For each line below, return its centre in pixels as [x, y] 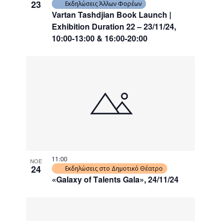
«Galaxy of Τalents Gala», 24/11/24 [115, 180]
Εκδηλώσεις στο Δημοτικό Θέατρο [114, 169]
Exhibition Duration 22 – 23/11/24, [114, 27]
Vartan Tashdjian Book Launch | [112, 15]
